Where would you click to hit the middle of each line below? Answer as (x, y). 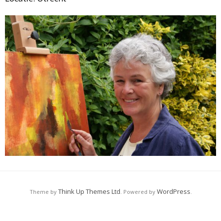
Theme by (44, 192)
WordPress (173, 191)
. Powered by (138, 192)
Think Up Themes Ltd (89, 191)
